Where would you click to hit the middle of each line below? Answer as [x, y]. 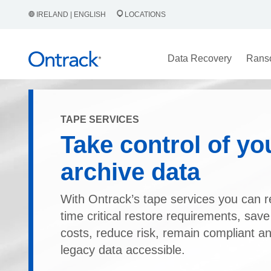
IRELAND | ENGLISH [71, 15]
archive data [130, 172]
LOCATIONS [144, 15]
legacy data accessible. [123, 250]
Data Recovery [199, 58]
